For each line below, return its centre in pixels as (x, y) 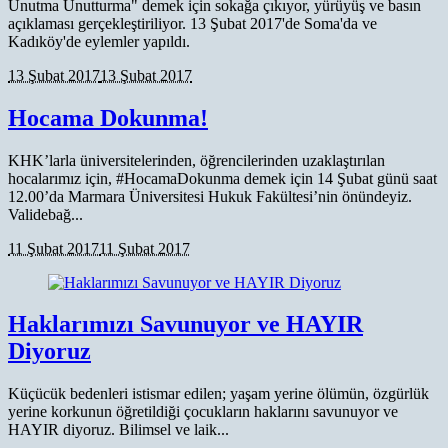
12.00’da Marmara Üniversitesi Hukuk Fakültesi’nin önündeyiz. (210, 196)
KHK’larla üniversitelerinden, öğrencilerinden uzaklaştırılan (196, 160)
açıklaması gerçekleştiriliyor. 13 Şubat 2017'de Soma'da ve (192, 23)
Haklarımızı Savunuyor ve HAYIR (185, 324)
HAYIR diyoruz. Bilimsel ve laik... (118, 430)
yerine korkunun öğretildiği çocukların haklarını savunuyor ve (203, 412)
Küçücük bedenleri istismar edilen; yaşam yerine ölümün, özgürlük (218, 394)
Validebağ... (45, 214)
